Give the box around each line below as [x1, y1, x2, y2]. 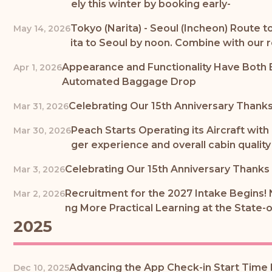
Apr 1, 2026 [13, 61, 62, 73]
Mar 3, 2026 [13, 163, 65, 175]
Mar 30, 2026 [13, 124, 71, 136]
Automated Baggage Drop [62, 75, 196, 87]
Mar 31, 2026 [13, 100, 69, 112]
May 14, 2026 [13, 22, 70, 34]
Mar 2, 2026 [13, 188, 65, 199]
